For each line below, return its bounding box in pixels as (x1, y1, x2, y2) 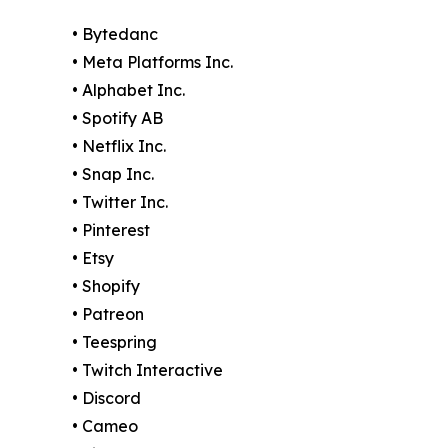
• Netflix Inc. (72, 136, 166, 157)
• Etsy (72, 248, 114, 269)
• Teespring (72, 332, 157, 353)
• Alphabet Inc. (72, 80, 185, 101)
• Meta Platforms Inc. (72, 52, 233, 73)
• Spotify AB (72, 108, 163, 129)
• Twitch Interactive (72, 360, 223, 381)
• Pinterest (72, 220, 150, 241)
